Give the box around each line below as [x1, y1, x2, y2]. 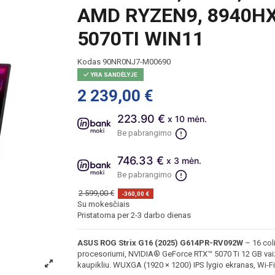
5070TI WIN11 [77, 26, 204, 50]
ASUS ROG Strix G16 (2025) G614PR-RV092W [77, 238, 243, 248]
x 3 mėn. [166, 155, 202, 166]
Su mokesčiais [77, 199, 130, 209]
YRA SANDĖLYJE [88, 71, 137, 79]
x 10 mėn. [168, 113, 207, 124]
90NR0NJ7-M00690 [102, 57, 171, 67]
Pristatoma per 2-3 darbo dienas [77, 211, 191, 220]
